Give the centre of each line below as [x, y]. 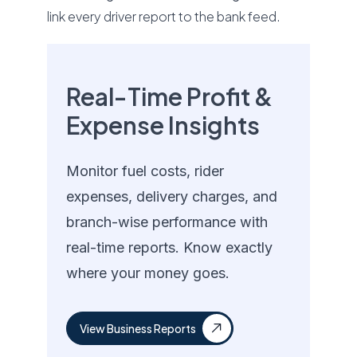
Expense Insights [163, 125]
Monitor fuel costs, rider [145, 171]
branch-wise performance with [167, 222]
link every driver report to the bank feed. [164, 16]
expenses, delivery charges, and [172, 196]
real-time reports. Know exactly [170, 247]
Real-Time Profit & [170, 96]
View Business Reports [138, 328]
